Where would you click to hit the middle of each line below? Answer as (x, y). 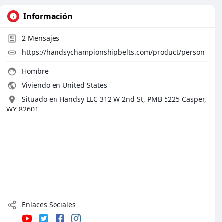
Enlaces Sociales (48, 204)
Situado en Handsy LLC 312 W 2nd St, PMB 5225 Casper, (114, 99)
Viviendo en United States (63, 85)
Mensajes (43, 38)
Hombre (34, 71)
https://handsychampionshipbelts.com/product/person (113, 52)
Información (48, 16)
